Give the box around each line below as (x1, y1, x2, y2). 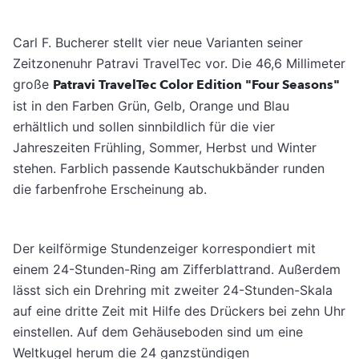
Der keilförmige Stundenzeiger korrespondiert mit (13, 240, 316, 257)
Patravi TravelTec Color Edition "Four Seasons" (53, 76, 340, 95)
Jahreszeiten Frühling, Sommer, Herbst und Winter (13, 139, 317, 156)
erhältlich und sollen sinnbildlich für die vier (13, 119, 275, 135)
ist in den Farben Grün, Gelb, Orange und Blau (13, 98, 289, 115)
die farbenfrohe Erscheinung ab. (13, 181, 207, 198)
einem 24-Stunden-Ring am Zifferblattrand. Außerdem (13, 261, 341, 278)
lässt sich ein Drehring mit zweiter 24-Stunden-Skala (13, 282, 333, 299)
